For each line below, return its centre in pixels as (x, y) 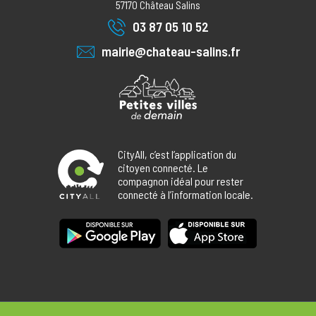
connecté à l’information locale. (185, 195)
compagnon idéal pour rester (180, 181)
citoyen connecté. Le (163, 168)
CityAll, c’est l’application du (177, 154)
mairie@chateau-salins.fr (170, 51)
